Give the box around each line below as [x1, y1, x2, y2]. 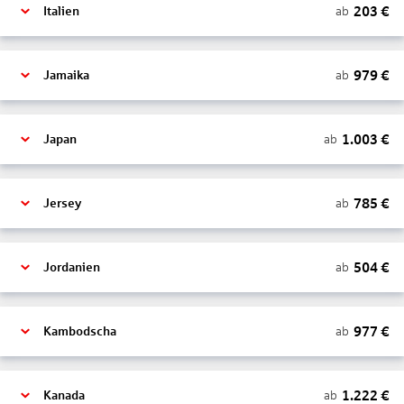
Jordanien [43, 261, 100, 274]
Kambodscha [43, 325, 116, 338]
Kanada [43, 389, 85, 402]
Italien [43, 5, 79, 18]
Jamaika [43, 69, 89, 82]
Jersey [43, 197, 81, 210]
